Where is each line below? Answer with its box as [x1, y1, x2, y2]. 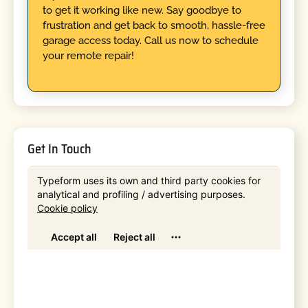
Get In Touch [27, 138, 92, 159]
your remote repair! [42, 49, 134, 62]
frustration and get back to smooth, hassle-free [42, 19, 265, 32]
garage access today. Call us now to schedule [42, 34, 258, 47]
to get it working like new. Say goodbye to [42, 3, 241, 16]
